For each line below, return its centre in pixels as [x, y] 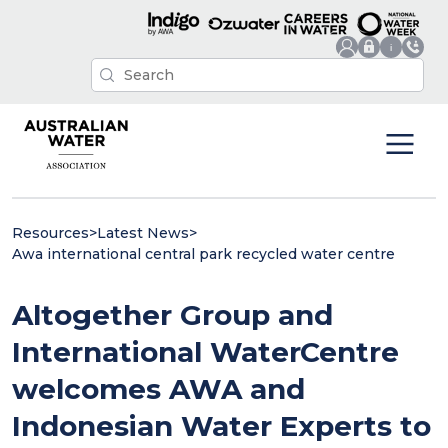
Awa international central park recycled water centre [203, 253]
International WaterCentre [205, 351]
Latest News [143, 232]
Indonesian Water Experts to [221, 425]
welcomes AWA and [158, 388]
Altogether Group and [172, 314]
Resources [50, 232]
